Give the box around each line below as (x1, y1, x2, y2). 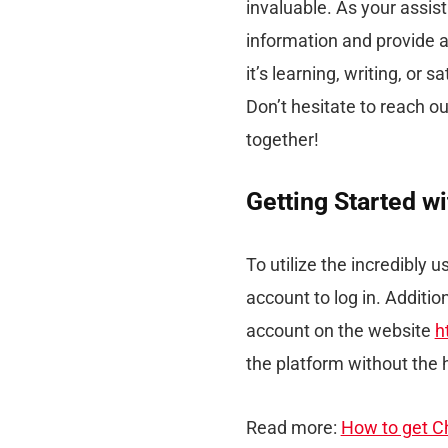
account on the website (245, 319, 435, 341)
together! (245, 128, 319, 150)
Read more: (245, 416, 341, 438)
